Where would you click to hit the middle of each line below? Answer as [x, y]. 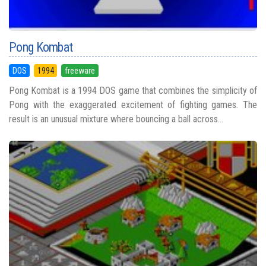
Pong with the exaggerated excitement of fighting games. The [133, 105]
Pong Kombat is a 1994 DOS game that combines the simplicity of [133, 91]
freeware [80, 71]
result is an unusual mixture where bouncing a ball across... [116, 119]
